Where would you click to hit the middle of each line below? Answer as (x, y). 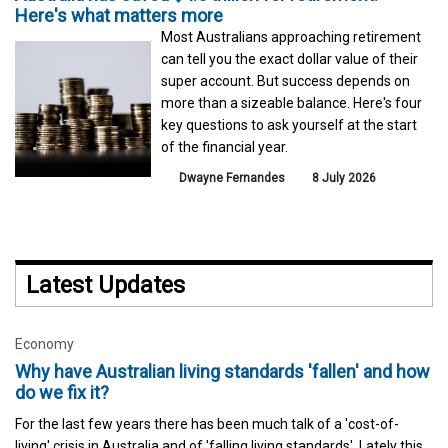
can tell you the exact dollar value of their (290, 59)
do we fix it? (62, 393)
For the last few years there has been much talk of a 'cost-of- (207, 424)
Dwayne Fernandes (232, 178)
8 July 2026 (343, 178)
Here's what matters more (119, 16)
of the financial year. (226, 147)
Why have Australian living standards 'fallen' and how (222, 372)
